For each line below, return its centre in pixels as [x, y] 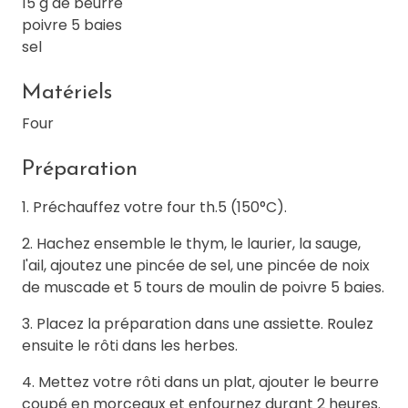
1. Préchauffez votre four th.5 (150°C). [154, 208]
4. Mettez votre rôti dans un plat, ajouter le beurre [200, 382]
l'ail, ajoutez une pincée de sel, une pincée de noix [196, 266]
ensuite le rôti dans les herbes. [130, 346]
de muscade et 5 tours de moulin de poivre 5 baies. [203, 288]
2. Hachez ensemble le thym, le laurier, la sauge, [191, 244]
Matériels [67, 93]
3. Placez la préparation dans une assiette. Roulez [198, 324]
